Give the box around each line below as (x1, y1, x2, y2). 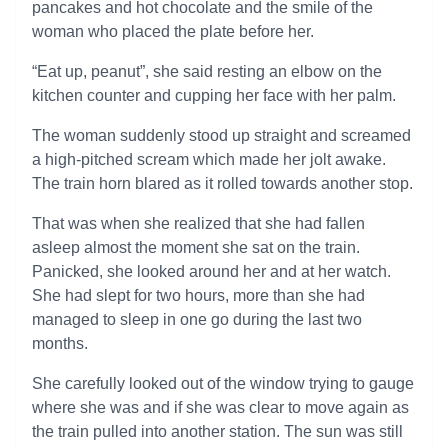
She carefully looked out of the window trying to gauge (32, 375, 414, 392)
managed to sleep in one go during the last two (32, 311, 362, 328)
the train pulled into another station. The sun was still (32, 423, 403, 440)
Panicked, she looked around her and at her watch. (32, 263, 391, 280)
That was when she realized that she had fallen (32, 215, 365, 232)
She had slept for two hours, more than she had (32, 287, 365, 304)
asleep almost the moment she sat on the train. (32, 239, 360, 256)
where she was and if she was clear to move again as (32, 399, 409, 416)
